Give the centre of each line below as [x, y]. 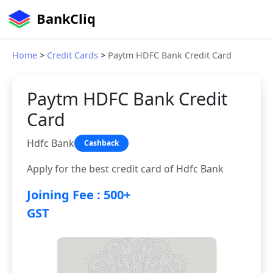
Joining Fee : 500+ [79, 195]
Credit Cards [73, 55]
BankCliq [66, 19]
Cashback [101, 143]
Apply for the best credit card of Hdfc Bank [125, 169]
